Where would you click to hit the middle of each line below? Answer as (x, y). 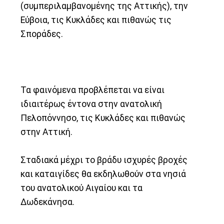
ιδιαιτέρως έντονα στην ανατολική (91, 104)
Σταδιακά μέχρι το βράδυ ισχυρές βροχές (104, 160)
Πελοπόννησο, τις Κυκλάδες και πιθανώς (103, 118)
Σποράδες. (42, 34)
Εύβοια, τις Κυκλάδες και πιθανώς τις (96, 20)
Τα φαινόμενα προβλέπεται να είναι (93, 90)
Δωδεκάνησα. (48, 202)
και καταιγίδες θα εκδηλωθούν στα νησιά (103, 174)
